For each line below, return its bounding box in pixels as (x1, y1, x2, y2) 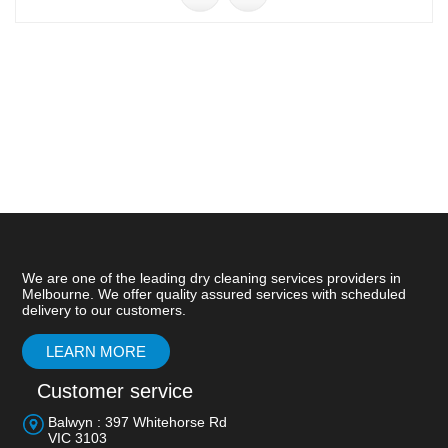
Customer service (36, 380, 193, 403)
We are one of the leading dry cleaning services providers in (21, 270, 401, 287)
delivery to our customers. (21, 302, 186, 319)
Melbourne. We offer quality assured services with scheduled (21, 286, 406, 303)
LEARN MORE (45, 343, 146, 361)
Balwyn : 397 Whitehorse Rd (47, 414, 227, 431)
